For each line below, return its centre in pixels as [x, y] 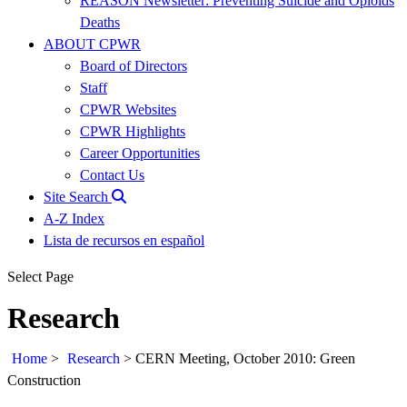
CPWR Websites [128, 109]
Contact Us [112, 174]
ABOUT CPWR [92, 44]
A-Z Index [74, 218]
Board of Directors [134, 65]
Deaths [100, 22]
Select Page [40, 276]
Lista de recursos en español [124, 240]
